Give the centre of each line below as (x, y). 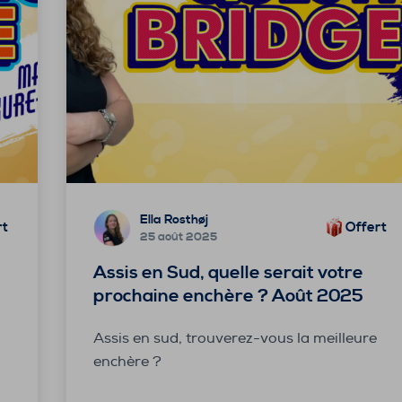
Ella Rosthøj (174, 220)
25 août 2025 (178, 237)
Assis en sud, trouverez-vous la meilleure (235, 338)
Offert (366, 227)
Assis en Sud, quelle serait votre (228, 273)
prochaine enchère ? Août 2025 (228, 296)
